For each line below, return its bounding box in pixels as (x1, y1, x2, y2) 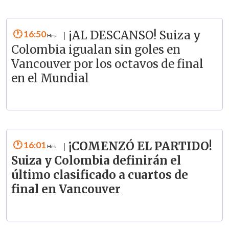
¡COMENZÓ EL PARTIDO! (68, 139, 212, 153)
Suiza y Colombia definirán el (11, 153, 181, 168)
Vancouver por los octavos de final (11, 57, 203, 72)
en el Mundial (11, 71, 89, 86)
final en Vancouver (11, 181, 121, 196)
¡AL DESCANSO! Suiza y (68, 28, 201, 43)
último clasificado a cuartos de (11, 167, 188, 182)
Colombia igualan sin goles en (11, 42, 180, 57)
